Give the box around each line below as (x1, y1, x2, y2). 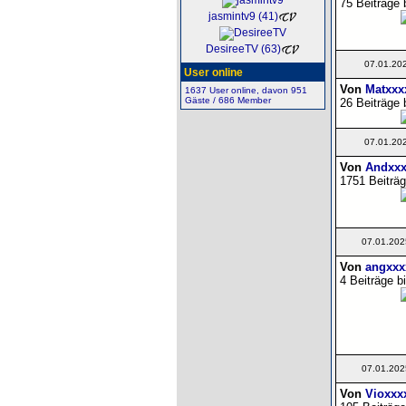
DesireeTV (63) (206, 43, 281, 56)
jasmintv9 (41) (208, 10, 278, 24)
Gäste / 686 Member (184, 95, 271, 105)
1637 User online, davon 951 (184, 85, 307, 95)
